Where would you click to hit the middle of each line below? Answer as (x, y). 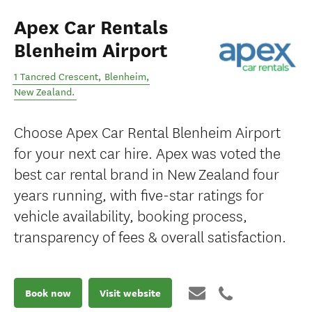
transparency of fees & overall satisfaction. (150, 236)
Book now (48, 293)
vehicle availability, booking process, (131, 215)
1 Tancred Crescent (56, 77)
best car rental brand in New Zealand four (147, 173)
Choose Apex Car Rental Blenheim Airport (147, 131)
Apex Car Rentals (91, 28)
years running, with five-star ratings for (139, 194)
